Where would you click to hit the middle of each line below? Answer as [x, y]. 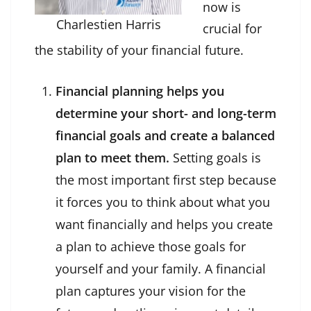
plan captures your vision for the [151, 291]
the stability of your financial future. [139, 50]
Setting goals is [215, 158]
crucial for [232, 29]
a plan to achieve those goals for [151, 247]
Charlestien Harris [108, 25]
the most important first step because [166, 180]
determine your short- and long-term [166, 114]
